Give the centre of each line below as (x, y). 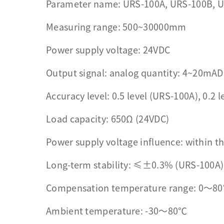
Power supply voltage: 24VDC (108, 50)
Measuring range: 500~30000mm (116, 27)
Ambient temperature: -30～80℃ (117, 211)
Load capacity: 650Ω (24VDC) (108, 119)
